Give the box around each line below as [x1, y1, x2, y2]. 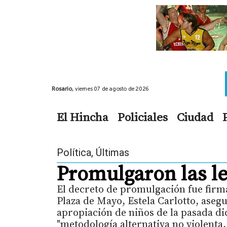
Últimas [96, 146, 129, 159]
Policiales [118, 108, 168, 125]
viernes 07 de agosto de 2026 [75, 85, 149, 92]
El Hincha [57, 108, 108, 125]
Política [57, 146, 91, 159]
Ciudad [177, 108, 213, 125]
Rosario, [52, 85, 75, 92]
